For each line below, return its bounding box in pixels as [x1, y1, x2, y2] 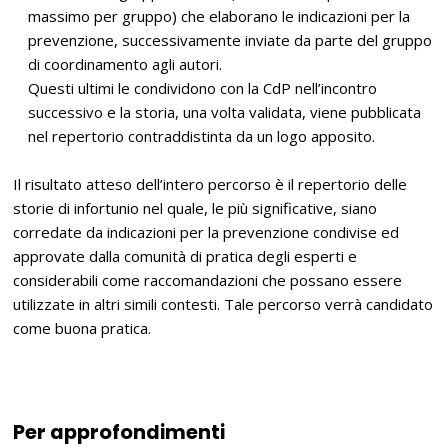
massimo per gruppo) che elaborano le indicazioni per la [28, 5, 411, 26]
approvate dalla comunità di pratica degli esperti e [13, 245, 358, 266]
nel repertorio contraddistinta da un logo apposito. [28, 125, 376, 146]
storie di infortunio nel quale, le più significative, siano [13, 197, 378, 218]
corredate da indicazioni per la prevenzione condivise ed [13, 221, 400, 242]
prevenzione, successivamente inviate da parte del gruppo [28, 29, 433, 50]
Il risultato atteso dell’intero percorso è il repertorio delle [13, 173, 408, 194]
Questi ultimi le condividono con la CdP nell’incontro [28, 77, 378, 98]
